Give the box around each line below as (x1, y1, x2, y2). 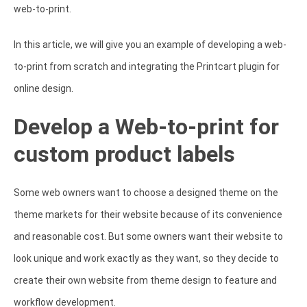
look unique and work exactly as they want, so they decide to (14, 252, 279, 264)
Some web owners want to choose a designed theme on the (14, 186, 278, 198)
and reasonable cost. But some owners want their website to (14, 230, 283, 242)
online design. (14, 82, 75, 94)
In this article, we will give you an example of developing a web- (14, 38, 286, 50)
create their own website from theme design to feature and (14, 274, 277, 286)
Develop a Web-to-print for (14, 113, 279, 140)
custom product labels (14, 140, 235, 167)
